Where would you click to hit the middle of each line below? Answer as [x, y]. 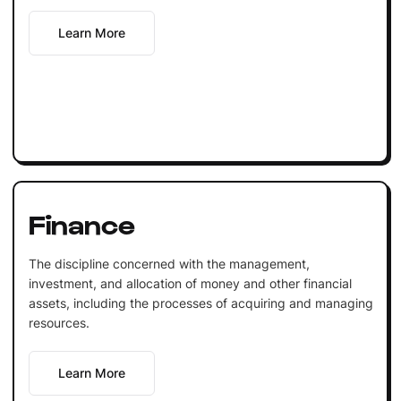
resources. [59, 322]
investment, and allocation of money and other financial [190, 283]
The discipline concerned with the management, [169, 263]
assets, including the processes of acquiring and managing [200, 303]
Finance [81, 222]
